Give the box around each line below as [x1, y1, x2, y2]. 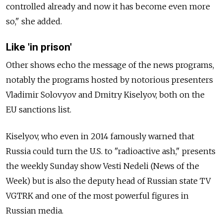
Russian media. [6, 205, 63, 216]
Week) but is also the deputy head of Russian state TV [6, 175, 211, 186]
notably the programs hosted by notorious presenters [6, 74, 213, 85]
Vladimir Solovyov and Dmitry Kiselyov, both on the [6, 89, 205, 100]
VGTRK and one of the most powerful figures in [6, 190, 189, 201]
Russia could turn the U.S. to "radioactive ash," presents [6, 146, 216, 156]
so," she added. [6, 16, 62, 27]
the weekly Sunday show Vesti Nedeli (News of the [6, 161, 199, 171]
